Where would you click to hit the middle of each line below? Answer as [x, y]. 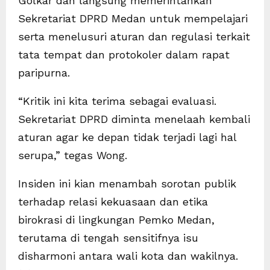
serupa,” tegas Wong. [73, 155]
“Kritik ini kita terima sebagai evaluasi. [117, 101]
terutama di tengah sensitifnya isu [108, 237]
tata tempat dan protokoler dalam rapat [124, 54]
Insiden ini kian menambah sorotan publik [127, 183]
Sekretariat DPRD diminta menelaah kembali [134, 119]
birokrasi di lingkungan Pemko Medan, [116, 219]
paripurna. [44, 72]
